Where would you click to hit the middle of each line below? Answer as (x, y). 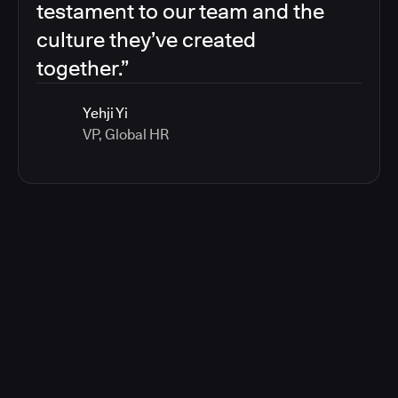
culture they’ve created (146, 40)
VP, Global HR (126, 135)
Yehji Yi (105, 114)
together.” (83, 68)
